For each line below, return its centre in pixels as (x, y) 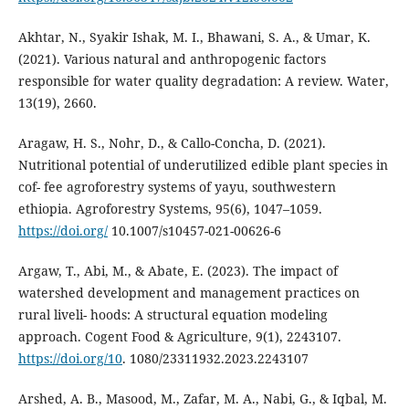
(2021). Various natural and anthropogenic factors (172, 59)
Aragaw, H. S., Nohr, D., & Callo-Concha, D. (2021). (172, 143)
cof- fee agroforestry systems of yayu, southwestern (177, 187)
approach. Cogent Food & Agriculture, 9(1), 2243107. (179, 337)
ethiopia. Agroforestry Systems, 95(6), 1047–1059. (170, 209)
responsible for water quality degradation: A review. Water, (203, 81)
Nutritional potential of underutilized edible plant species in (203, 165)
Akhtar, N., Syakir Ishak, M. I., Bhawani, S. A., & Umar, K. (194, 37)
